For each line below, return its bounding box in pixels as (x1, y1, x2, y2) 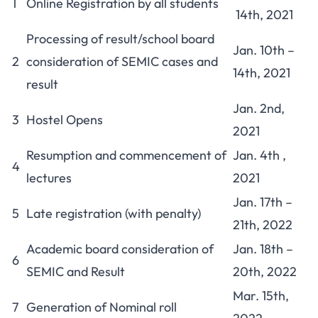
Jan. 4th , (233, 147, 286, 163)
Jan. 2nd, (233, 100, 285, 116)
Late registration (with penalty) (26, 205, 201, 221)
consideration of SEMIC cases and (26, 53, 218, 70)
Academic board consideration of (26, 241, 214, 257)
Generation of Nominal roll (26, 299, 177, 315)
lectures (26, 170, 72, 186)
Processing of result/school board (26, 31, 214, 47)
